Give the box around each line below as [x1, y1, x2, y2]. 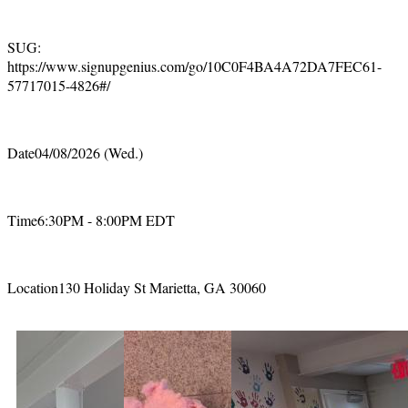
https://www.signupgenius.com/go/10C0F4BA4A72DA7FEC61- [7, 56, 382, 76]
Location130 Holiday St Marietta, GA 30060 [7, 277, 266, 297]
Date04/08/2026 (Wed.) [7, 142, 143, 162]
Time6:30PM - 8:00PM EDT [7, 209, 175, 229]
